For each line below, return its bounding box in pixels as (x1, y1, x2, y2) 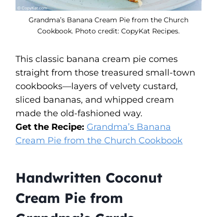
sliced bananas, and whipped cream (15, 94, 174, 105)
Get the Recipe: (15, 121, 87, 132)
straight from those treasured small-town (15, 67, 195, 78)
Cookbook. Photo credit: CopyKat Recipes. (37, 26, 180, 35)
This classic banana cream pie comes (15, 53, 178, 64)
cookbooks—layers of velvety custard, (15, 80, 178, 92)
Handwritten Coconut (15, 169, 162, 186)
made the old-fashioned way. (15, 108, 142, 119)
